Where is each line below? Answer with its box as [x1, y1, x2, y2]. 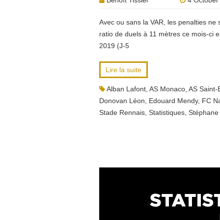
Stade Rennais [99, 109, 145, 116]
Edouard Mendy [149, 97, 198, 105]
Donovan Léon [99, 97, 145, 105]
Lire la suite [106, 66, 141, 74]
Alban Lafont [107, 85, 146, 93]
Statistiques [149, 109, 185, 116]
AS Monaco [149, 85, 185, 93]
